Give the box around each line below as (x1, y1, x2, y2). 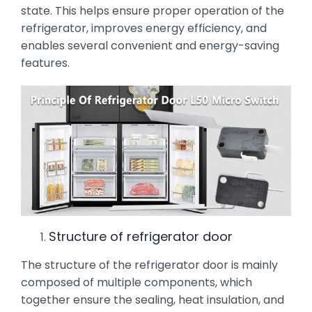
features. (20, 54, 70, 71)
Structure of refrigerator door (48, 227, 233, 245)
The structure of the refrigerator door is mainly (20, 256, 278, 273)
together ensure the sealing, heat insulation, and (20, 291, 284, 308)
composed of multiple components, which (20, 274, 252, 290)
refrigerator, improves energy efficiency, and (20, 19, 267, 36)
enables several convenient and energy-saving (20, 37, 279, 54)
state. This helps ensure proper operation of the (20, 2, 284, 19)
